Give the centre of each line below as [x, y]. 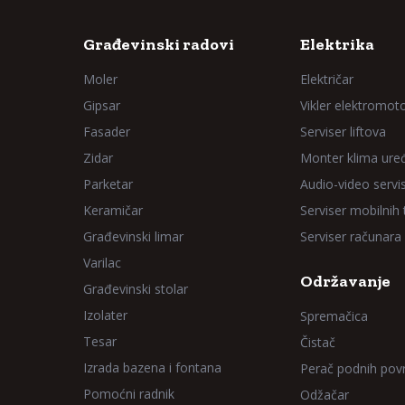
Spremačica [334, 316]
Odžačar [325, 395]
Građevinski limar [133, 236]
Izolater [105, 315]
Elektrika [337, 44]
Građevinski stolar [136, 289]
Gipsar [102, 105]
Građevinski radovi [159, 44]
